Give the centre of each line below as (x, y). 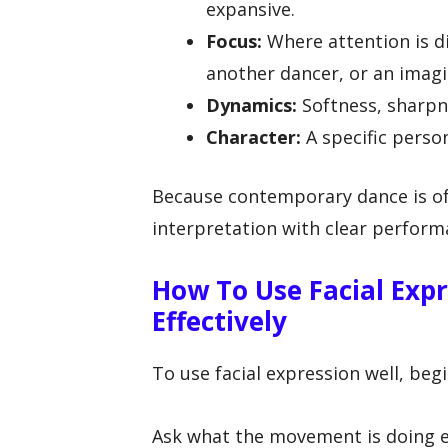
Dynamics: (251, 105)
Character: (253, 137)
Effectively (219, 320)
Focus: (234, 41)
